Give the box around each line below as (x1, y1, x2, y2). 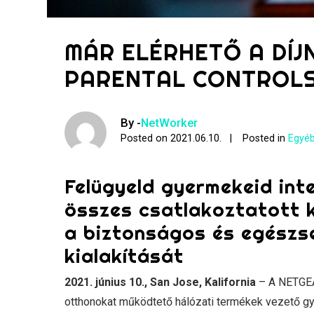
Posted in (243, 132, 289, 145)
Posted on (121, 132, 171, 145)
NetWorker (141, 116, 198, 130)
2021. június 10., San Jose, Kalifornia (64, 275, 257, 289)
